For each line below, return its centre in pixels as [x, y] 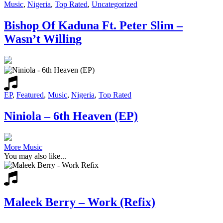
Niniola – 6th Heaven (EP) [71, 116]
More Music [23, 147]
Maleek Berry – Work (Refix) [80, 202]
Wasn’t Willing [43, 39]
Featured [30, 95]
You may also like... [35, 156]
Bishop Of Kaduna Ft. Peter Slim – [93, 26]
